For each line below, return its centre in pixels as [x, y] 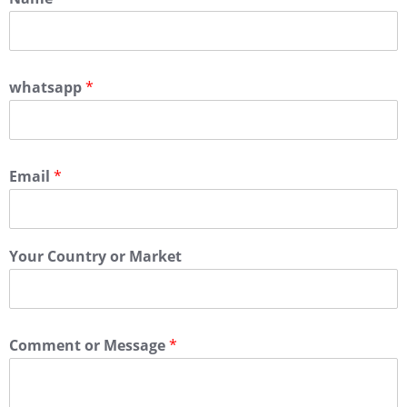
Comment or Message [89, 345]
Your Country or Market [95, 256]
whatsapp [47, 87]
